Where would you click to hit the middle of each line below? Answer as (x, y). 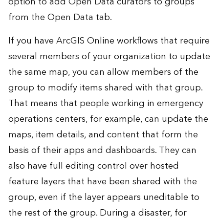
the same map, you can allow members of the (103, 72)
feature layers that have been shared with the (102, 182)
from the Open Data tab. (60, 18)
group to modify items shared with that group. (105, 88)
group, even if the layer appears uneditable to (104, 197)
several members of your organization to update (109, 57)
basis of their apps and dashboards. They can (102, 151)
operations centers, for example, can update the (108, 119)
